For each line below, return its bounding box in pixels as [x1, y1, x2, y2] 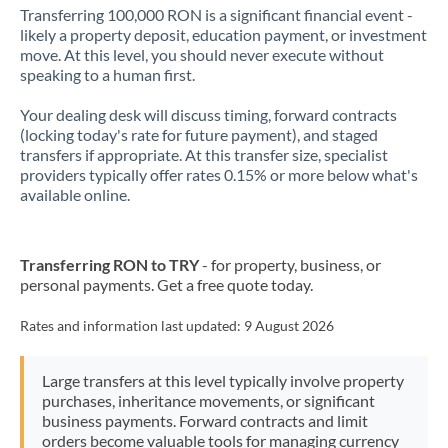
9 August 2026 [244, 318, 334, 334]
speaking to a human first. [20, 65, 195, 84]
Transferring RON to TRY [20, 255, 199, 274]
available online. [20, 185, 130, 204]
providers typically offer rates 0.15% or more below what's [20, 165, 418, 184]
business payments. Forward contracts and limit [41, 411, 368, 430]
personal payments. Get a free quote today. [20, 275, 313, 294]
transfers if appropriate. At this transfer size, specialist [20, 145, 388, 164]
